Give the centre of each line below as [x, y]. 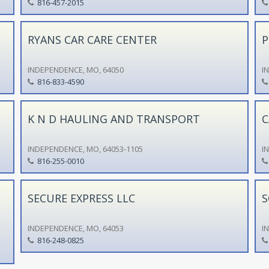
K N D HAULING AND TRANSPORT [113, 119]
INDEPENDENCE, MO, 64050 [75, 69]
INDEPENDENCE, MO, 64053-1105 [85, 149]
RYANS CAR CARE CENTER [92, 39]
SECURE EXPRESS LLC [81, 198]
